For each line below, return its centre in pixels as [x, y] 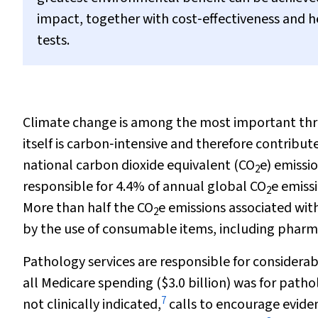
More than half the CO [88, 208]
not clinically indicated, [92, 305]
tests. [53, 40]
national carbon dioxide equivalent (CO [139, 165]
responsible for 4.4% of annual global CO [144, 187]
